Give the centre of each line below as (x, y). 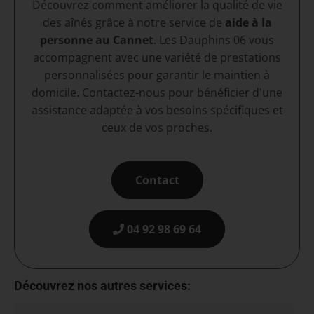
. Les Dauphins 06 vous (214, 40)
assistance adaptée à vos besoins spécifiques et (157, 110)
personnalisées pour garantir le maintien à (157, 75)
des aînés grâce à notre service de (134, 22)
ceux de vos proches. (157, 127)
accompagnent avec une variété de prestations (157, 57)
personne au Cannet (97, 40)
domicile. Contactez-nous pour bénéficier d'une (157, 92)
